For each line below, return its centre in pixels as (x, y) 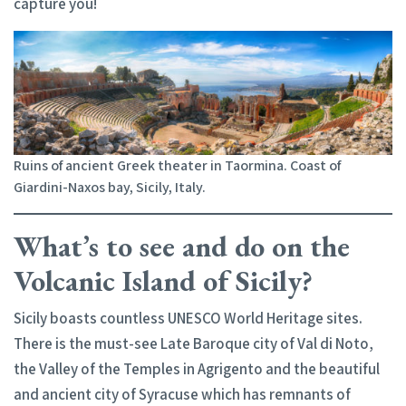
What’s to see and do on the (182, 246)
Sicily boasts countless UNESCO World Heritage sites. (188, 318)
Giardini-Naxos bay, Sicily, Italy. (110, 187)
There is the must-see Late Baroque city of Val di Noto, (193, 343)
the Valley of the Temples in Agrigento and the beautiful (197, 368)
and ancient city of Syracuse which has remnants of (182, 394)
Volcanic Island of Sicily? (163, 280)
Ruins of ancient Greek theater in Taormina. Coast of (177, 165)
